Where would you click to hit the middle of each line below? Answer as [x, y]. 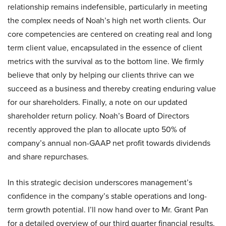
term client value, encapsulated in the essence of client [105, 48]
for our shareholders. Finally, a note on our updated [97, 102]
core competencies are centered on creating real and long [110, 34]
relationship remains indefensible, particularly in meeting [107, 7]
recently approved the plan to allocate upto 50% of [97, 130]
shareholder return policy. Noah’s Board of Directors [98, 116]
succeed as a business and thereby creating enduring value [112, 89]
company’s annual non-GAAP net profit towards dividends [109, 143]
